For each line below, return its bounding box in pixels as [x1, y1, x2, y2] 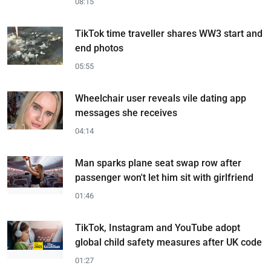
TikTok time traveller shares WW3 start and [75, 28, 263, 39]
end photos [75, 42, 123, 54]
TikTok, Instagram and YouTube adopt [75, 222, 240, 233]
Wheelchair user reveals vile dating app [75, 93, 246, 104]
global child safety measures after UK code [75, 237, 262, 248]
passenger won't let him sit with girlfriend [75, 172, 253, 183]
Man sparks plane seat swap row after [75, 157, 241, 169]
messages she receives [75, 107, 177, 119]
